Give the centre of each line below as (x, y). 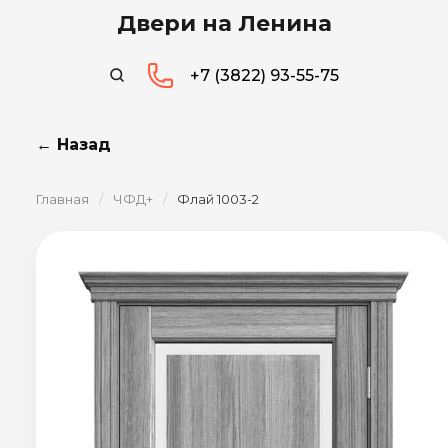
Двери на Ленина (224, 23)
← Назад (73, 144)
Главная (62, 199)
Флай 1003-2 (218, 199)
